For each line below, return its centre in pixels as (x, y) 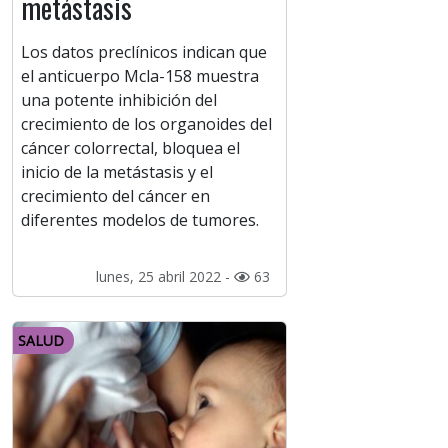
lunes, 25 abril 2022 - (164, 277)
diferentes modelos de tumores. (140, 220)
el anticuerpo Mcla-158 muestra (140, 76)
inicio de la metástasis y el (117, 172)
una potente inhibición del (119, 100)
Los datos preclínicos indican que (144, 52)
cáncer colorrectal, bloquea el (130, 148)
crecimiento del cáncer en (115, 196)
